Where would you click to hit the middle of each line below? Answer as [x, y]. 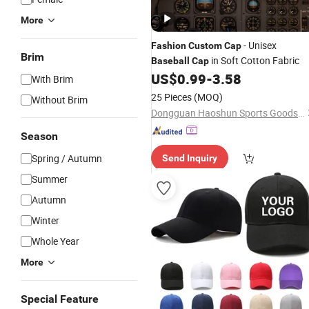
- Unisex [259, 45]
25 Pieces [171, 97]
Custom [205, 46]
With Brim [52, 79]
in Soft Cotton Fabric [254, 60]
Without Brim [60, 100]
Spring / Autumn [67, 158]
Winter [46, 220]
